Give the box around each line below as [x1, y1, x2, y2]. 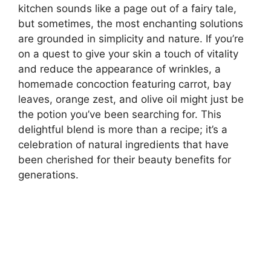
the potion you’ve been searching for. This [18, 108, 221, 120]
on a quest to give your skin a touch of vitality [18, 47, 238, 60]
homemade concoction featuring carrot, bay [18, 77, 231, 90]
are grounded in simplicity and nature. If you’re [18, 32, 244, 45]
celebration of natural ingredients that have [18, 138, 229, 151]
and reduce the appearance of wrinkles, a [18, 62, 221, 75]
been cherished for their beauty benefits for [18, 153, 231, 166]
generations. [18, 168, 79, 181]
